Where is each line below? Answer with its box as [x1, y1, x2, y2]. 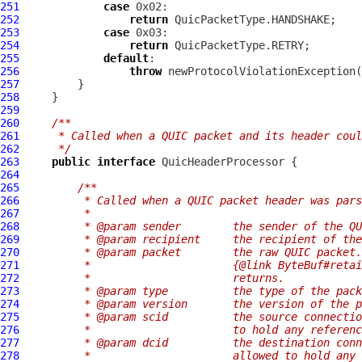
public [52, 155, 90, 168]
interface [97, 155, 155, 168]
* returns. [26, 271, 284, 284]
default [103, 52, 149, 65]
